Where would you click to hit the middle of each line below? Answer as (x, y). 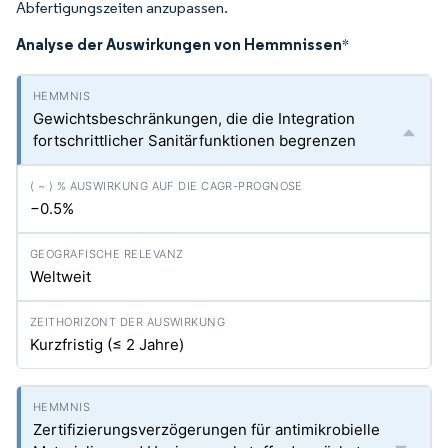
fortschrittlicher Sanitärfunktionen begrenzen (194, 140)
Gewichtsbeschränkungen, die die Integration (194, 118)
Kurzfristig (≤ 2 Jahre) (107, 344)
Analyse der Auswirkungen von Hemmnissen (179, 44)
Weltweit (60, 276)
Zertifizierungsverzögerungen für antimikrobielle (206, 429)
